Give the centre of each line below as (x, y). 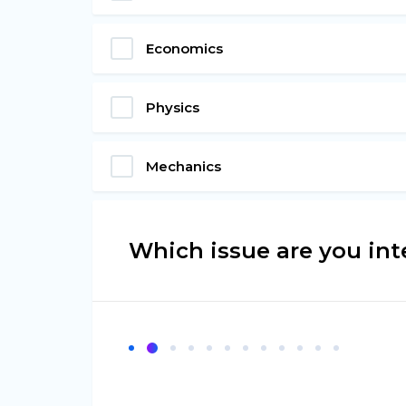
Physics (173, 107)
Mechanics (184, 166)
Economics (184, 48)
